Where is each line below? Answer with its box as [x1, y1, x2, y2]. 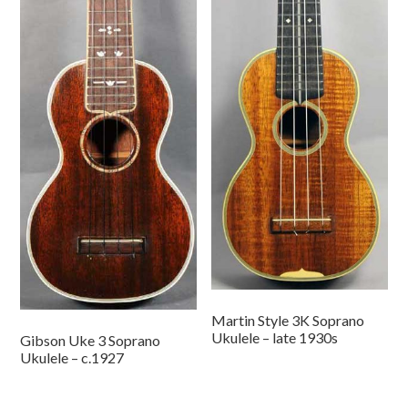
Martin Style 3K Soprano [211, 311, 365, 330]
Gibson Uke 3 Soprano [20, 331, 161, 349]
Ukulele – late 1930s [211, 329, 339, 347]
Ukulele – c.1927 [20, 348, 125, 366]
